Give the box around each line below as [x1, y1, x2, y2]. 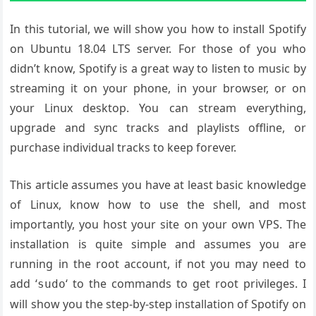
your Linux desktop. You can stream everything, [10, 100, 306, 116]
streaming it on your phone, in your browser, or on [10, 80, 306, 97]
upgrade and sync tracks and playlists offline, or [10, 120, 306, 136]
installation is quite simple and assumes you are [10, 236, 306, 253]
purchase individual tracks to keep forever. [10, 140, 237, 156]
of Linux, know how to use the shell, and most [10, 197, 306, 213]
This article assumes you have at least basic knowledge [10, 177, 306, 193]
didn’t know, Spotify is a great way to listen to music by [10, 61, 306, 77]
